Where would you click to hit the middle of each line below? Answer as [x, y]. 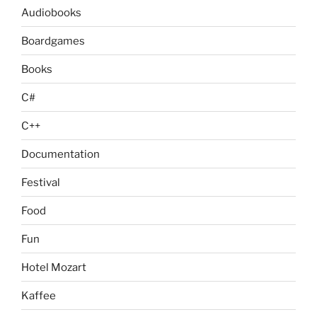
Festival [41, 182]
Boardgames [53, 41]
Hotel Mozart [54, 267]
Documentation [60, 154]
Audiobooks [51, 12]
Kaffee [39, 295]
